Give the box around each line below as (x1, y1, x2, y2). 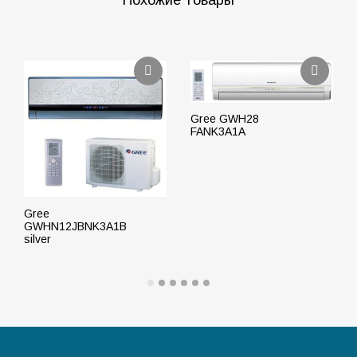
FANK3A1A (190, 125, 245, 139)
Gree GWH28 (190, 112, 259, 126)
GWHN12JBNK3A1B (24, 219, 127, 233)
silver (24, 232, 51, 245)
